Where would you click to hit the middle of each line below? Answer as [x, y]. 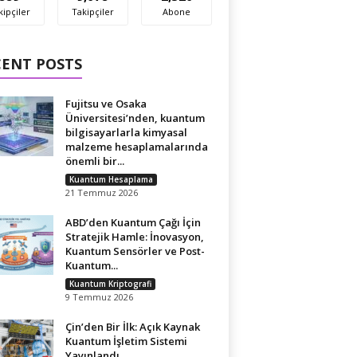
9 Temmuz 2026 [99, 297]
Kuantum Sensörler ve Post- [135, 251]
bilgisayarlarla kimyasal [126, 132]
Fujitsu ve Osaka [106, 104]
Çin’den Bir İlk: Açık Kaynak [132, 327]
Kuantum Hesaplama [111, 179]
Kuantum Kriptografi [110, 284]
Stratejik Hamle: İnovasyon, [134, 237]
